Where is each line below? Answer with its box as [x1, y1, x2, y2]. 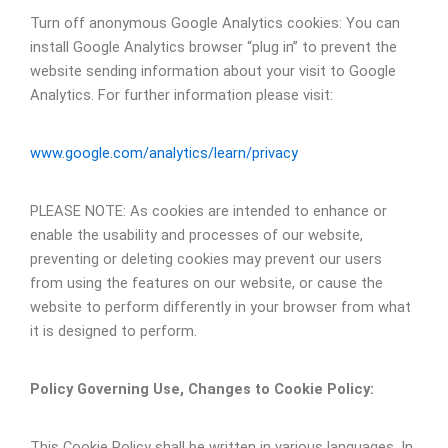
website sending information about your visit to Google [30, 61, 396, 80]
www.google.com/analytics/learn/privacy [30, 143, 298, 162]
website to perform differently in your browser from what [30, 297, 411, 316]
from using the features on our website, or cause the [30, 273, 383, 292]
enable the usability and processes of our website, [30, 225, 363, 244]
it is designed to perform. [30, 321, 197, 340]
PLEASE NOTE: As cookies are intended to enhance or [30, 201, 387, 220]
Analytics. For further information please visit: [30, 85, 333, 104]
